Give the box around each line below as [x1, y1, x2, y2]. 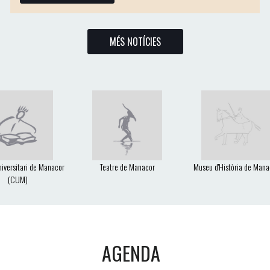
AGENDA [102, 239, 161, 268]
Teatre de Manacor [99, 160, 155, 174]
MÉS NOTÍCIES [109, 34, 161, 49]
